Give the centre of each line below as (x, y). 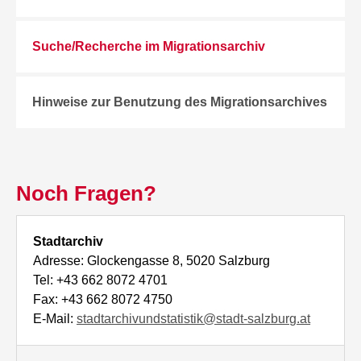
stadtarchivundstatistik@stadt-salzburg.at (194, 319)
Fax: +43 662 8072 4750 (103, 299)
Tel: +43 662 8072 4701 (101, 280)
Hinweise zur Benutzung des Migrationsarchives (180, 102)
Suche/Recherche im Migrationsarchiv (149, 46)
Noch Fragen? (87, 193)
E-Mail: (55, 319)
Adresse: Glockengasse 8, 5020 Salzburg (152, 261)
